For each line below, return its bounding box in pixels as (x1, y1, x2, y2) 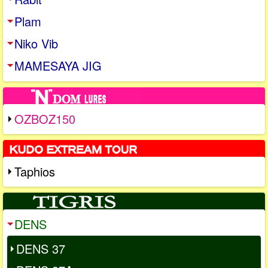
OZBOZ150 (14, 110, 75, 128)
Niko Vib (14, 35, 58, 53)
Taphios (14, 163, 55, 181)
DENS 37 (16, 240, 65, 258)
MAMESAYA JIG (14, 57, 102, 75)
